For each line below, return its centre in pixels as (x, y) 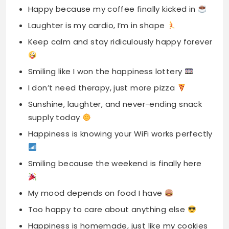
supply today (55, 61)
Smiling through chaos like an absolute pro (114, 216)
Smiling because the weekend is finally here (115, 107)
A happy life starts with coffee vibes (101, 199)
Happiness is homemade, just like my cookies (118, 170)
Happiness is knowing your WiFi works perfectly (120, 78)
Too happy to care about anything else (108, 153)
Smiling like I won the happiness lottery (106, 15)
